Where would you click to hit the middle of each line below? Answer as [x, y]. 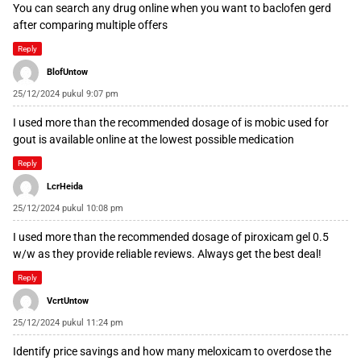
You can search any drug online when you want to [138, 8]
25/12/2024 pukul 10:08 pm [68, 209]
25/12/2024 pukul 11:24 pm [68, 323]
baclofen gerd [297, 8]
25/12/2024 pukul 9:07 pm [66, 94]
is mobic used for [286, 123]
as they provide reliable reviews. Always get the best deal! [178, 254]
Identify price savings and [78, 352]
